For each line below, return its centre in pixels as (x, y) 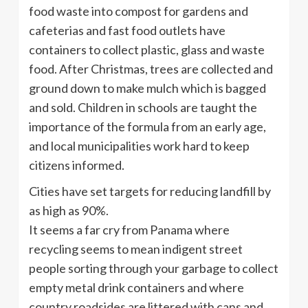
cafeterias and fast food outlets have (127, 30)
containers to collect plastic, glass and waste (147, 49)
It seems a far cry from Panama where (129, 229)
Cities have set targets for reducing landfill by (150, 191)
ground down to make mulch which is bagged (147, 88)
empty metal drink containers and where (136, 287)
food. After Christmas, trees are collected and (151, 68)
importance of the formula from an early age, (147, 126)
